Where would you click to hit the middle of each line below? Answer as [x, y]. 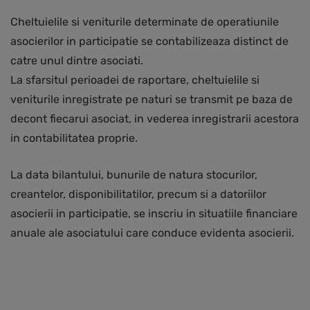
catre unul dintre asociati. [77, 61]
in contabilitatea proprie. [74, 138]
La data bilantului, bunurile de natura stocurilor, [134, 175]
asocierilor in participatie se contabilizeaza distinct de [149, 42]
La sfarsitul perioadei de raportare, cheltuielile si [135, 80]
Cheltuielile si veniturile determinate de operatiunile [145, 22]
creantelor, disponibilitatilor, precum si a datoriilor [138, 194]
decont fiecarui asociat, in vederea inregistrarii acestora [155, 119]
